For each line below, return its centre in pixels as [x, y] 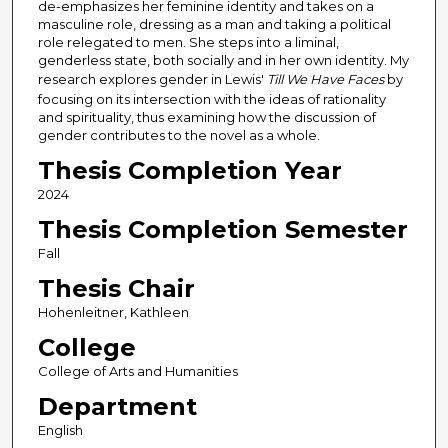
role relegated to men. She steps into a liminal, [188, 42]
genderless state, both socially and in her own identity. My [223, 60]
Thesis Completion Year [189, 171]
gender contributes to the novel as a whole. [178, 135]
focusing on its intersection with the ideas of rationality [211, 99]
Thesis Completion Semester [222, 230]
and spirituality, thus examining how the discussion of [206, 117]
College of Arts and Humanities [137, 371]
